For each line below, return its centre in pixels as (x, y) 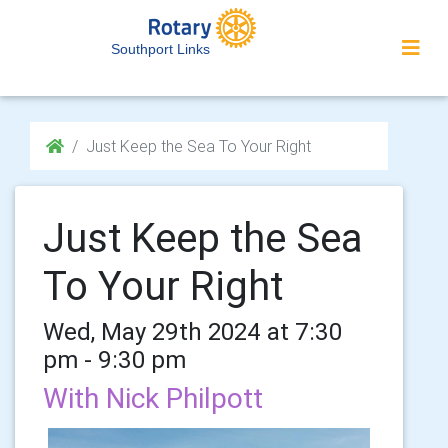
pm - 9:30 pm (114, 359)
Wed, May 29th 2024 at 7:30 (192, 331)
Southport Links (160, 49)
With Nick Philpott (153, 398)
